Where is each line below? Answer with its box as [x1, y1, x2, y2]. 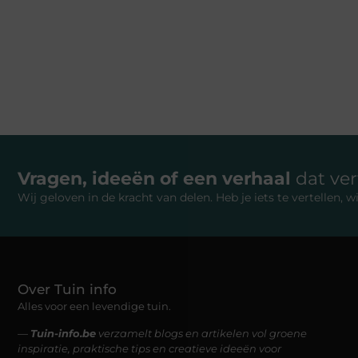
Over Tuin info [18, 281, 117, 298]
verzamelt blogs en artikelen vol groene [96, 326, 307, 340]
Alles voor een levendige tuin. [18, 300, 171, 313]
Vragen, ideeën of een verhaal [18, 167, 296, 189]
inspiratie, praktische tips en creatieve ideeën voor [18, 341, 281, 355]
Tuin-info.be [30, 326, 96, 340]
